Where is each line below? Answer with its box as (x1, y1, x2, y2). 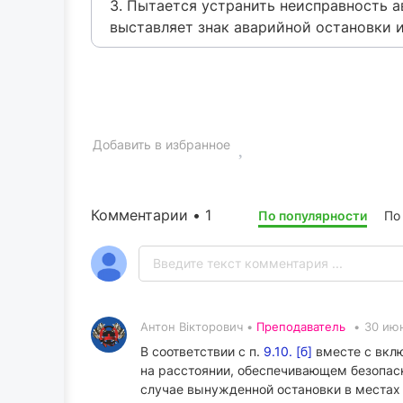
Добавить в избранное (93, 137, 230, 152)
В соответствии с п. (140, 344, 264, 359)
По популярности (258, 208, 367, 223)
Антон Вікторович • (140, 319, 256, 334)
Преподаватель (256, 319, 345, 334)
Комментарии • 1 (91, 206, 211, 224)
